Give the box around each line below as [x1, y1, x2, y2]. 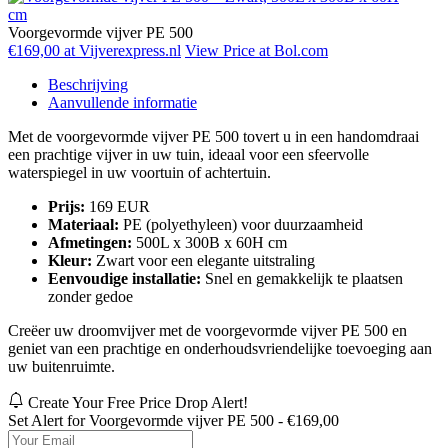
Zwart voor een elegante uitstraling [92, 251, 315, 269]
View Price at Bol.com [185, 41, 328, 59]
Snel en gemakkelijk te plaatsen [201, 269, 403, 287]
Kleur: [48, 251, 92, 269]
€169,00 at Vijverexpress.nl [8, 41, 181, 59]
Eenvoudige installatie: [48, 269, 201, 287]
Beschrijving [48, 75, 128, 93]
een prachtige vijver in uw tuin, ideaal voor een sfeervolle [8, 145, 369, 163]
